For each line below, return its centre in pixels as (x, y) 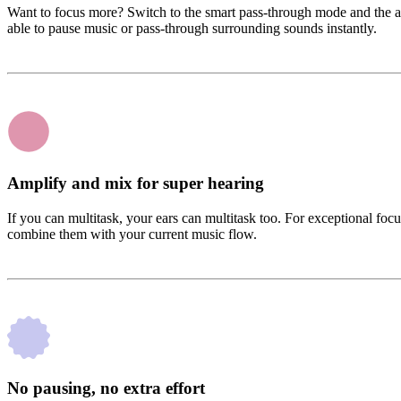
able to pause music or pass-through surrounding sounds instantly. (192, 29)
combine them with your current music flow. (132, 234)
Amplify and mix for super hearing (136, 183)
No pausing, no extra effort (106, 388)
